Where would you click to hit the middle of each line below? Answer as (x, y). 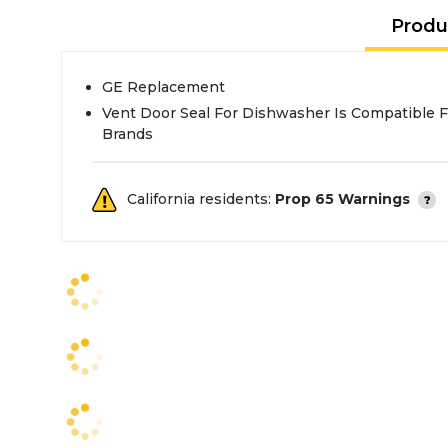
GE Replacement (163, 87)
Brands (127, 134)
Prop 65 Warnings (342, 199)
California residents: (201, 199)
